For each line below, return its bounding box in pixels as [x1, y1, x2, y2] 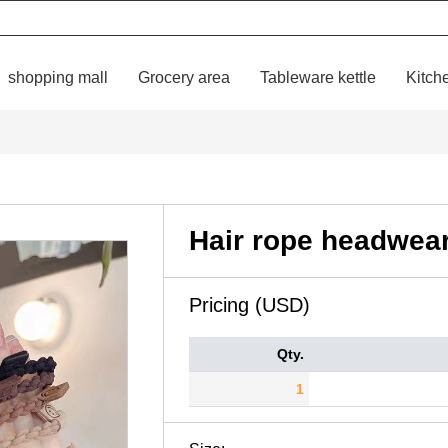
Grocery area [137, 69, 230, 86]
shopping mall [7, 69, 108, 86]
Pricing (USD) [189, 294, 311, 316]
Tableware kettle [259, 69, 376, 86]
